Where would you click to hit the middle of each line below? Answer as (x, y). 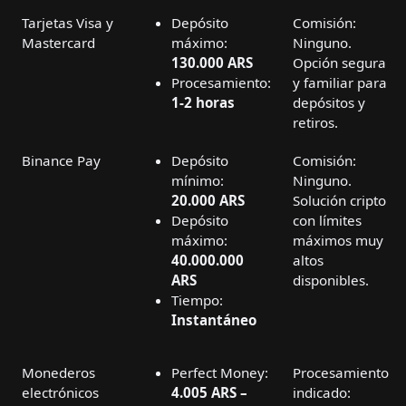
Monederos (58, 373)
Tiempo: (197, 300)
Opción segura (339, 63)
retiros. (315, 123)
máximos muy (338, 241)
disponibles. (331, 280)
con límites (327, 221)
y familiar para (340, 83)
